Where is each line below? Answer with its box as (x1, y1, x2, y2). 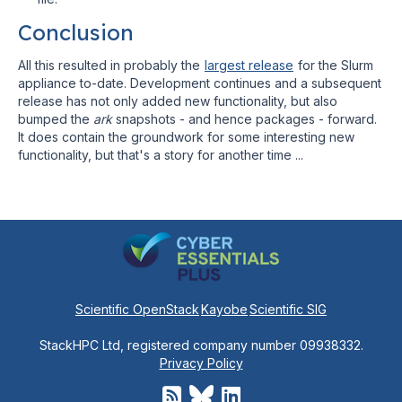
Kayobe (201, 301, 248, 318)
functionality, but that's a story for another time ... (18, 147, 303, 163)
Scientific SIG (249, 301, 327, 318)
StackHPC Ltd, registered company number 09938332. (39, 337, 363, 354)
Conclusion (18, 19, 134, 47)
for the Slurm (294, 57, 373, 74)
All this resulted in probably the (18, 57, 204, 74)
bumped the (18, 111, 93, 127)
